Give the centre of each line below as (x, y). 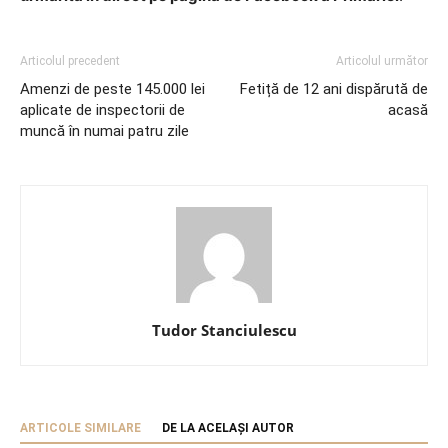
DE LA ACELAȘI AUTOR (228, 427)
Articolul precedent (70, 60)
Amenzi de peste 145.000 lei (112, 88)
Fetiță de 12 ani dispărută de (334, 88)
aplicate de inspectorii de (102, 109)
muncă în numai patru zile (104, 130)
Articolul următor (382, 60)
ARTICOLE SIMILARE (80, 427)
